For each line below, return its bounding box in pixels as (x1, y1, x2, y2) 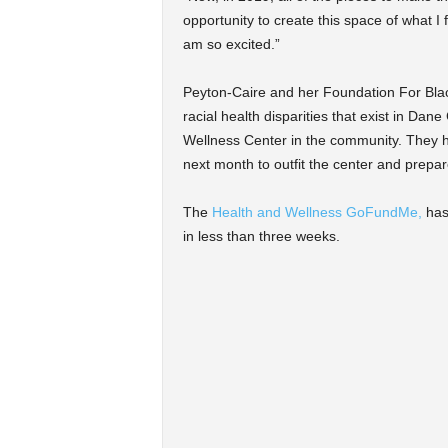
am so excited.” (182, 36, 280, 52)
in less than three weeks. (182, 228, 340, 244)
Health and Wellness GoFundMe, (211, 204, 422, 220)
